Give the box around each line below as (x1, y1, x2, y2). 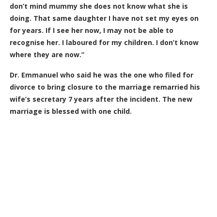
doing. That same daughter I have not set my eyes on (10, 14, 199, 23)
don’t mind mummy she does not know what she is (10, 1, 188, 11)
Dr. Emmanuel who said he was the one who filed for (10, 70, 193, 79)
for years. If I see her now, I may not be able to (10, 26, 173, 35)
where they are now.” (10, 50, 84, 59)
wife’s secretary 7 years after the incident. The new (10, 94, 192, 104)
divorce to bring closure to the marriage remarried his (10, 82, 200, 92)
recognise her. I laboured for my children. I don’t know (10, 38, 199, 47)
